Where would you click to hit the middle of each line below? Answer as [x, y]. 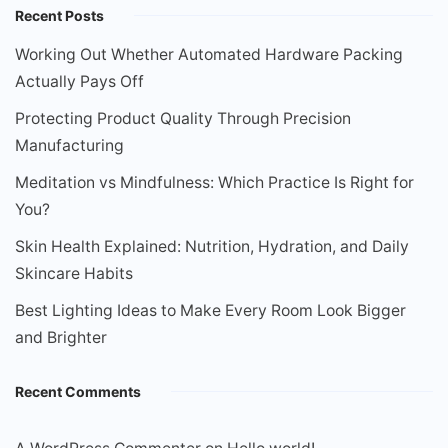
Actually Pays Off [79, 81]
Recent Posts [59, 15]
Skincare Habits [74, 273]
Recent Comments [78, 391]
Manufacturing [69, 145]
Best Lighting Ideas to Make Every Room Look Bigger [210, 310]
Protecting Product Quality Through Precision [183, 118]
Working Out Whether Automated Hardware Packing [209, 54]
